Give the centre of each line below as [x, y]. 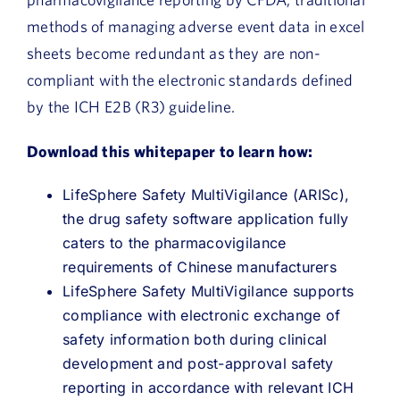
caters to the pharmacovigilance [175, 242]
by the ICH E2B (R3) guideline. [131, 106]
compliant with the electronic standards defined [190, 79]
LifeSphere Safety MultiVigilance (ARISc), [206, 194]
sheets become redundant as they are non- [174, 53]
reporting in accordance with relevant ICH [208, 387]
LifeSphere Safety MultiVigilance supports [208, 291]
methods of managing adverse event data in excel [196, 26]
